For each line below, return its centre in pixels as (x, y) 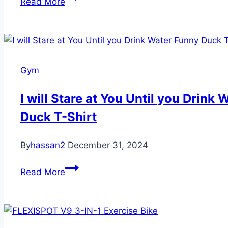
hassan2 (48, 145)
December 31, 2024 (108, 145)
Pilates (78, 10)
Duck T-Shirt (59, 117)
